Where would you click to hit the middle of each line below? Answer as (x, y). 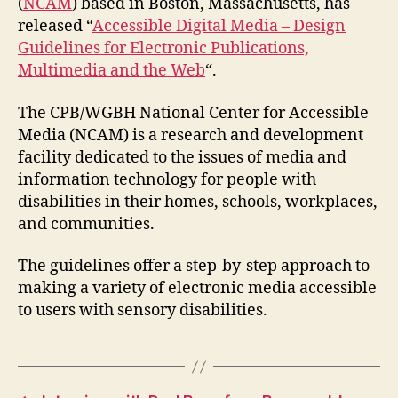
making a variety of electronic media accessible (197, 289)
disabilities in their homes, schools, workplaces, (198, 202)
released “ (55, 27)
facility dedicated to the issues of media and (182, 157)
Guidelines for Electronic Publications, (163, 49)
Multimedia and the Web (111, 71)
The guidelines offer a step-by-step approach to (194, 267)
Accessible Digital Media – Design (219, 27)
